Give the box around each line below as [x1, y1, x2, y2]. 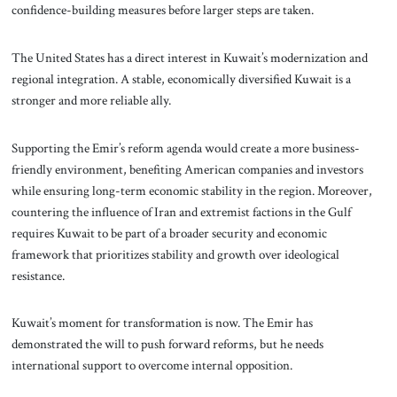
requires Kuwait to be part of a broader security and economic [11, 223, 327, 242]
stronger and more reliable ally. [11, 90, 174, 109]
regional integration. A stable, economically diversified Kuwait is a [11, 69, 351, 88]
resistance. [11, 266, 67, 284]
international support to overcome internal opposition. [11, 356, 295, 375]
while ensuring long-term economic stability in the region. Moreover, [11, 181, 372, 199]
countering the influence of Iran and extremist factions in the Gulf [11, 202, 351, 221]
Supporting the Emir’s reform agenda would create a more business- [11, 138, 360, 157]
